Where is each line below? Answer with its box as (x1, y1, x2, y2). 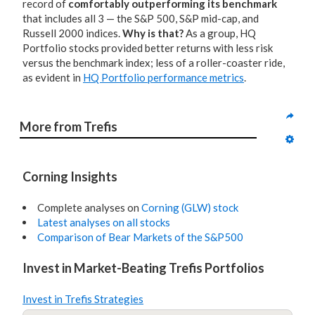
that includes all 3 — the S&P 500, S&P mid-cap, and (22, 12, 259, 25)
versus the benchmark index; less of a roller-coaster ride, (22, 56, 285, 69)
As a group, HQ (184, 27, 256, 39)
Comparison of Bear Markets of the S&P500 (37, 231, 243, 243)
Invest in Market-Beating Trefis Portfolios (22, 260, 264, 276)
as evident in (22, 71, 83, 84)
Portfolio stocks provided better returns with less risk (22, 41, 273, 54)
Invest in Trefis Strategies (22, 292, 143, 305)
